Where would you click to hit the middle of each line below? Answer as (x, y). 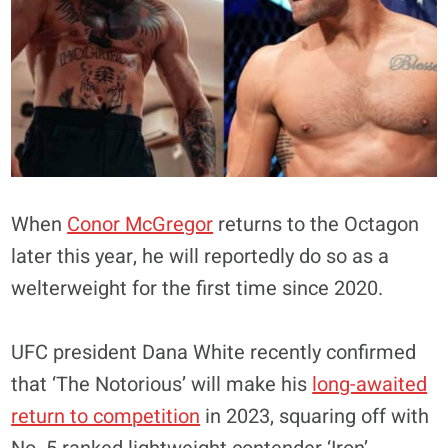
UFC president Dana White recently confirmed (214, 352)
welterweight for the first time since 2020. (197, 288)
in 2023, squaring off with (315, 416)
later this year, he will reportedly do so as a (200, 256)
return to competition (106, 416)
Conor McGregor (140, 224)
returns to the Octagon (316, 224)
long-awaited (370, 384)
